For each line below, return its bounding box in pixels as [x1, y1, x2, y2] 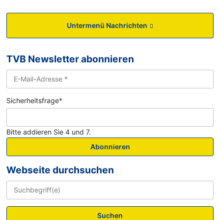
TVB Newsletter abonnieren [6, 53, 135, 65]
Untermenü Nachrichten [66, 21, 147, 30]
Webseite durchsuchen [6, 164, 114, 176]
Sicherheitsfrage [6, 96, 59, 105]
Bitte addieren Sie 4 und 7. [6, 127, 91, 136]
